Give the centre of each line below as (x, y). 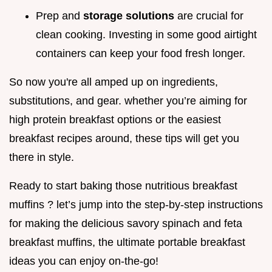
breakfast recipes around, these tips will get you (124, 139)
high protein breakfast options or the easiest (115, 120)
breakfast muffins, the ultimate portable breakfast (127, 243)
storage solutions (130, 16)
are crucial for (210, 16)
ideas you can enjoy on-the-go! (84, 261)
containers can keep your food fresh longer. (141, 54)
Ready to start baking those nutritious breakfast (123, 186)
